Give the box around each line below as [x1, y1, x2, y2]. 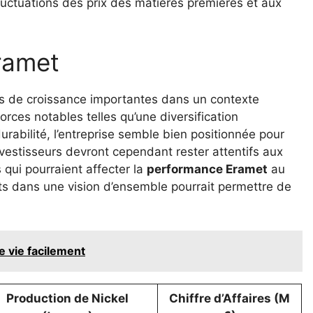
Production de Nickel [6, 291, 129, 306]
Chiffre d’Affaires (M [169, 291, 290, 306]
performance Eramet [147, 161, 268, 176]
